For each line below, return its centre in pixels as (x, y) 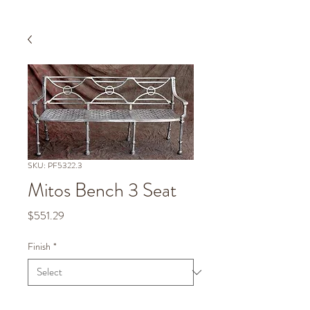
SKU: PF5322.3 (55, 165)
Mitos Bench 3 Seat (102, 190)
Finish (39, 246)
